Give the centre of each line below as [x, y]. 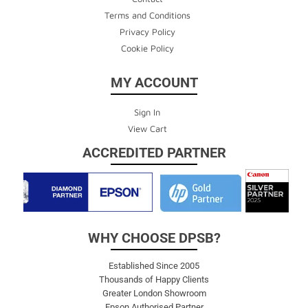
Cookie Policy [147, 48]
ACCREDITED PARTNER [154, 152]
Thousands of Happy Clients [154, 279]
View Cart [147, 128]
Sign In [147, 112]
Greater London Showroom [154, 293]
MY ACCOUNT [154, 82]
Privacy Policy [147, 31]
